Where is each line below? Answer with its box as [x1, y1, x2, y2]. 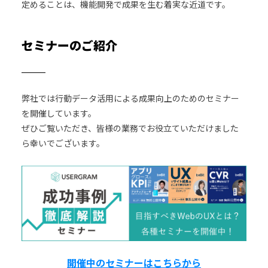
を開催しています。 [21, 107, 96, 120]
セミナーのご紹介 [21, 36, 117, 54]
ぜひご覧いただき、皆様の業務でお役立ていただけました [21, 122, 239, 135]
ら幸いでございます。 [21, 137, 105, 150]
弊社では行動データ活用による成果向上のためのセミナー [21, 92, 239, 105]
